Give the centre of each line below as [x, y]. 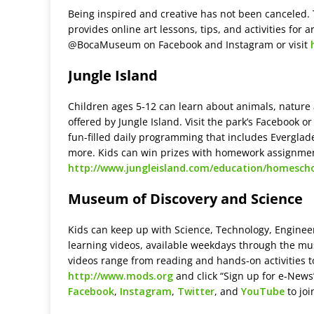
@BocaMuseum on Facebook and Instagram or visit [189, 45]
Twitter [196, 292]
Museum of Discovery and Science [185, 199]
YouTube [263, 292]
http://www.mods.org [121, 276]
